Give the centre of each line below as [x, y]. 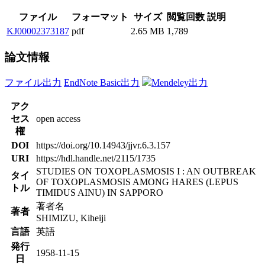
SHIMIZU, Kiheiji [71, 218]
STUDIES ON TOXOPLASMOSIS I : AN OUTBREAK [146, 171]
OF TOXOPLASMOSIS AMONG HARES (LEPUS [137, 182]
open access [58, 118]
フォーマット [100, 17]
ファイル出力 [33, 82]
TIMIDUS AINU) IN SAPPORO [100, 192]
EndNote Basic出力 [102, 82]
